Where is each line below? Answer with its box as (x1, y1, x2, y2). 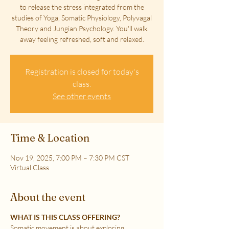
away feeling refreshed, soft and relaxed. (19, 35, 144, 43)
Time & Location (10, 131, 89, 144)
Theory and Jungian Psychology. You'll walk (16, 24, 148, 33)
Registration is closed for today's (25, 66, 139, 77)
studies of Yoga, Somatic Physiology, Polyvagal (12, 13, 152, 22)
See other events (53, 91, 111, 101)
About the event (10, 191, 85, 203)
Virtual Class (10, 163, 49, 172)
